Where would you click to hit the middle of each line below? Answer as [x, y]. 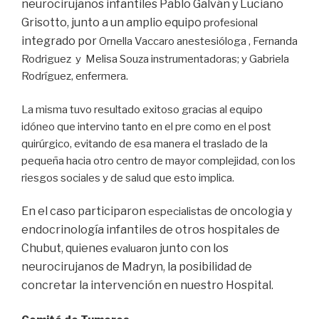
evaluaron [134, 249]
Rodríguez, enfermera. [75, 77]
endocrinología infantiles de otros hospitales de [151, 230]
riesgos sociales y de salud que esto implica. [128, 178]
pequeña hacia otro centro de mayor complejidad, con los [158, 161]
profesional [231, 23]
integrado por [59, 41]
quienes [88, 249]
